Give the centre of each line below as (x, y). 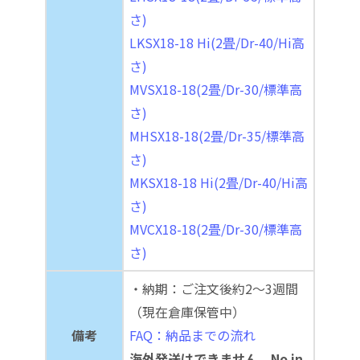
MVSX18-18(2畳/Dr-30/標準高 (216, 90)
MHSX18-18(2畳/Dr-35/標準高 (217, 136)
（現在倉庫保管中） (187, 312)
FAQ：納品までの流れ (192, 335)
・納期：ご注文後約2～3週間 (214, 289)
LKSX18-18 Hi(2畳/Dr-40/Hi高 (217, 43)
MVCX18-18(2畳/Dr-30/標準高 (216, 229)
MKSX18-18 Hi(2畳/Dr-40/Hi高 (219, 183)
